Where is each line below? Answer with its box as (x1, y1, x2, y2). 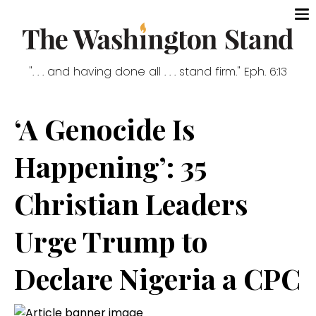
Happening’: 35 (14, 147, 206, 186)
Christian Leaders (14, 185, 248, 223)
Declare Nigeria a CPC (14, 260, 300, 298)
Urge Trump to (14, 222, 208, 260)
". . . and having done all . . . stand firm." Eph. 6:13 (29, 63, 287, 80)
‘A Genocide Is (14, 110, 195, 148)
